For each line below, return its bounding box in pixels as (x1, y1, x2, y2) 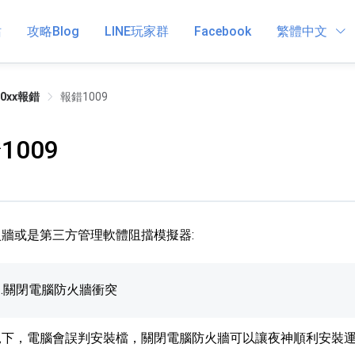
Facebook (194, 23, 251, 39)
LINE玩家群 (105, 23, 169, 39)
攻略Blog (27, 23, 79, 39)
